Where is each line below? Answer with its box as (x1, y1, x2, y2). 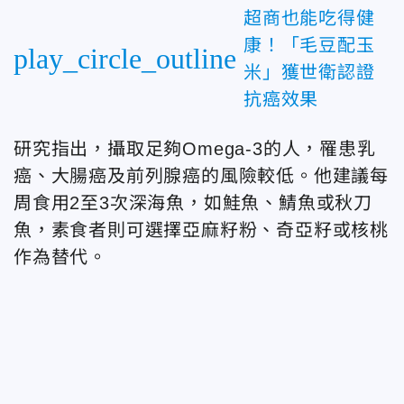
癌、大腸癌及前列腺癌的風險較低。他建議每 (14, 166, 389, 187)
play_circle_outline (14, 42, 236, 76)
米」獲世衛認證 (243, 62, 375, 83)
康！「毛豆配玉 (243, 35, 375, 56)
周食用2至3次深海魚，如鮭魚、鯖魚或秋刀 (14, 193, 372, 214)
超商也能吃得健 (243, 8, 375, 29)
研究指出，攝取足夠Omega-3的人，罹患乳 (14, 139, 376, 160)
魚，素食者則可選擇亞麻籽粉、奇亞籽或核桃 (14, 220, 389, 241)
